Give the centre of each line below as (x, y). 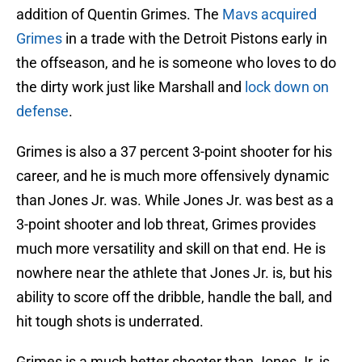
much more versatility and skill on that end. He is (171, 249)
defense (42, 112)
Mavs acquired (269, 15)
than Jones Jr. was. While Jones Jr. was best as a (175, 200)
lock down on (287, 87)
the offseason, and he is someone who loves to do (176, 63)
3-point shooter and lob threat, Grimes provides (166, 225)
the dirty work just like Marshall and (130, 87)
